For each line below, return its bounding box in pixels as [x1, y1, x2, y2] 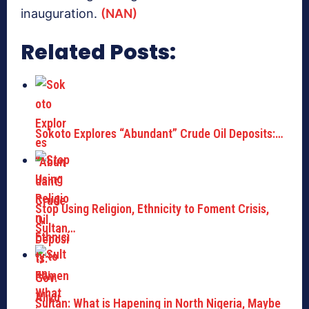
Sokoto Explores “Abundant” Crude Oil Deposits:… [35, 126, 283, 141]
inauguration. [21, 6, 101, 21]
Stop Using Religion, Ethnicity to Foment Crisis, [35, 201, 269, 217]
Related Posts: [21, 38, 176, 68]
